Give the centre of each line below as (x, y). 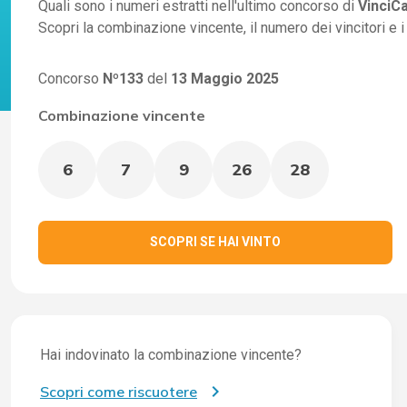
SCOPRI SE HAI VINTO (215, 242)
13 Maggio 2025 (225, 78)
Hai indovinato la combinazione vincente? (171, 354)
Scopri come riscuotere (119, 391)
